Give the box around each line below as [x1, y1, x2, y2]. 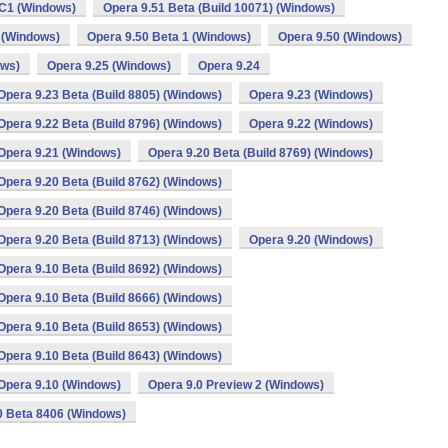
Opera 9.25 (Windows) [47, 59, 171, 73]
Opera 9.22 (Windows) [249, 117, 373, 131]
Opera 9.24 [198, 59, 260, 73]
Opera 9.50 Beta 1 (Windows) [87, 30, 251, 44]
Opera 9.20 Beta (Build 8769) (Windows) [148, 146, 373, 160]
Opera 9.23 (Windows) [249, 88, 373, 102]
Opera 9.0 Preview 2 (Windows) [148, 378, 324, 392]
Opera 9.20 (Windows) [249, 233, 373, 247]
